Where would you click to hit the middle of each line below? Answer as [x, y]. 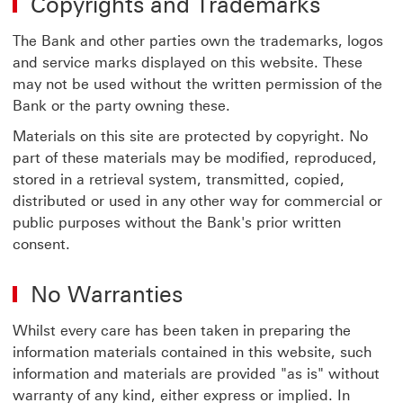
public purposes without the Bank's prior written [177, 223]
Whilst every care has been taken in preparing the [182, 331]
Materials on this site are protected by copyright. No [190, 136]
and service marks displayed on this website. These [188, 63]
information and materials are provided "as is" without [196, 374]
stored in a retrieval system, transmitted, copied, [179, 179]
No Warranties [107, 294]
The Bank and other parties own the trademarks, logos [198, 41]
